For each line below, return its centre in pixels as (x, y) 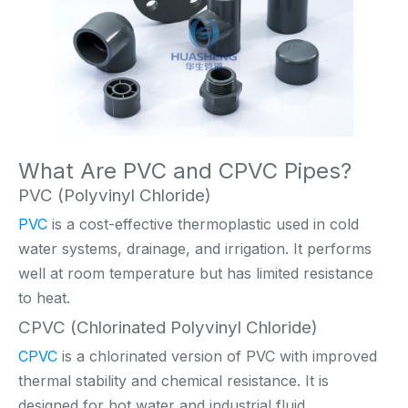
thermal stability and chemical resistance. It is (173, 380)
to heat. (44, 297)
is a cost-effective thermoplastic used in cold (203, 224)
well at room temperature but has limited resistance (196, 273)
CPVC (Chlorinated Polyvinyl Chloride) (168, 327)
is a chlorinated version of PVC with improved (219, 356)
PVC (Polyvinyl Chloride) (115, 195)
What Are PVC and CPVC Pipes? (185, 170)
